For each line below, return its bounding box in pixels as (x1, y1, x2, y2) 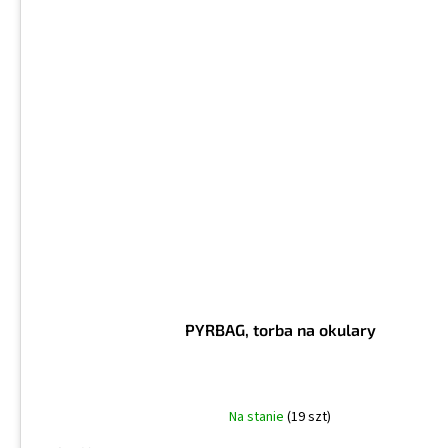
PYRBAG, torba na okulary (184, 320, 376, 340)
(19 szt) (287, 407, 331, 428)
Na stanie (229, 407, 287, 428)
